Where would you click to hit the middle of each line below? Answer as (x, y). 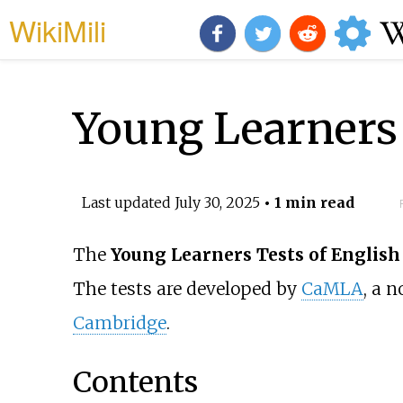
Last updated (128, 202)
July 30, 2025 (217, 202)
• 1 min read (307, 202)
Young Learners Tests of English (255, 255)
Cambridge (119, 323)
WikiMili (58, 30)
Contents (135, 382)
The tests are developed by (187, 289)
